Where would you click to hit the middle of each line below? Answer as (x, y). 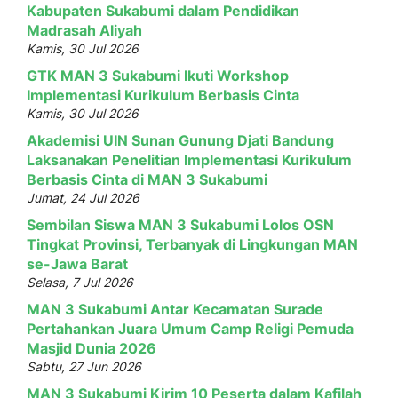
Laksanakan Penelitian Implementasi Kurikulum (189, 159)
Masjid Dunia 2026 (92, 348)
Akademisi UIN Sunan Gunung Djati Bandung (180, 140)
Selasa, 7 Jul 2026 (80, 282)
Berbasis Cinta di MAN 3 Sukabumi (147, 179)
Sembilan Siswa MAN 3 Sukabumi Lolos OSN (180, 224)
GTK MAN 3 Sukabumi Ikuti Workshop (158, 75)
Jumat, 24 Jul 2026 (83, 197)
